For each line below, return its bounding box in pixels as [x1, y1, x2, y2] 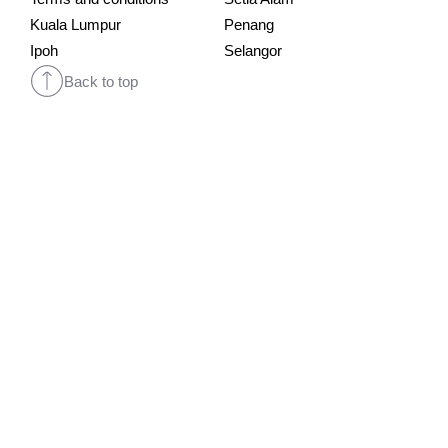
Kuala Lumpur [30, 16, 121, 33]
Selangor [224, 42, 282, 59]
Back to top [64, 72, 138, 90]
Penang [224, 16, 274, 33]
